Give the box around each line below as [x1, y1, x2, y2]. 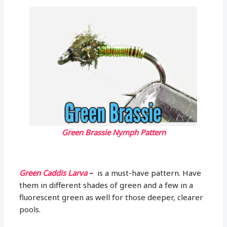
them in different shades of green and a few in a [19, 179, 194, 190]
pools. [19, 204, 41, 214]
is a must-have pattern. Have [95, 167, 202, 178]
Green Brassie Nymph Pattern [61, 127, 166, 137]
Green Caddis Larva [19, 167, 90, 178]
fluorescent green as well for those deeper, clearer [19, 192, 204, 202]
